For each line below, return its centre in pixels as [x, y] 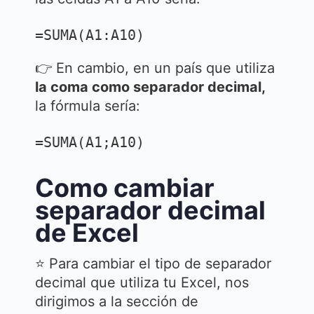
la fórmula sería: [88, 106]
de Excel [87, 233]
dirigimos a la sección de [117, 301]
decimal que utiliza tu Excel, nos [142, 282]
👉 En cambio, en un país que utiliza [155, 68]
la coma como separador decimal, [150, 87]
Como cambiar [125, 188]
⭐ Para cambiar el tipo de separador [153, 264]
